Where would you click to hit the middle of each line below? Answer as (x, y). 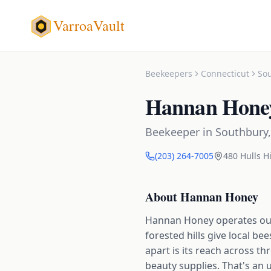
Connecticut (225, 73)
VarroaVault (89, 25)
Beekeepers (169, 73)
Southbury (242, 132)
